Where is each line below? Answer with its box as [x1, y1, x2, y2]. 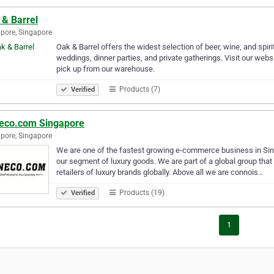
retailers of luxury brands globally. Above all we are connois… [56, 167, 264, 177]
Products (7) [117, 84, 160, 94]
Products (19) [117, 188, 165, 197]
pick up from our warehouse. [56, 64, 155, 73]
